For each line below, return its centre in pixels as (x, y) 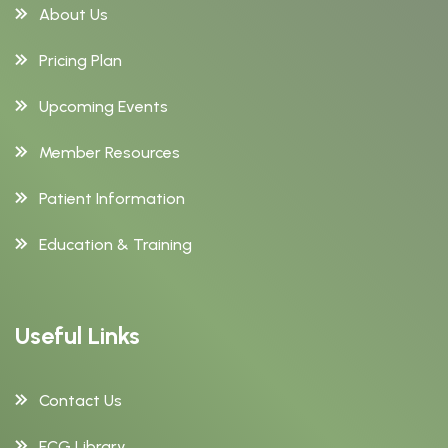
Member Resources (109, 152)
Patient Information (112, 198)
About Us (73, 14)
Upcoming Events (103, 106)
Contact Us (80, 400)
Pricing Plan (80, 60)
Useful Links (77, 335)
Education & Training (115, 244)
